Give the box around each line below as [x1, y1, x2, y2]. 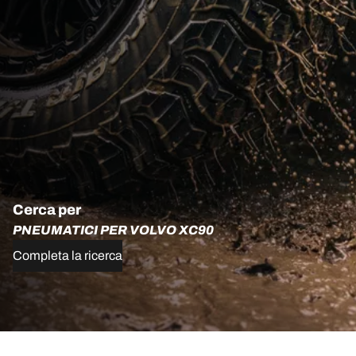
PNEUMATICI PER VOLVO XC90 [13, 222, 214, 237]
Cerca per [13, 201, 81, 218]
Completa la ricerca [13, 248, 122, 262]
